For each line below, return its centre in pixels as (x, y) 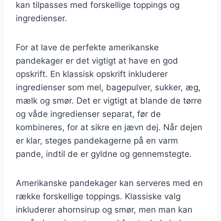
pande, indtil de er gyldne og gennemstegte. (104, 154)
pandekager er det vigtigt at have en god (97, 60)
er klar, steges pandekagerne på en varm (97, 140)
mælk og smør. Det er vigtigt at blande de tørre (109, 100)
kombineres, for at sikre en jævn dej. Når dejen (109, 127)
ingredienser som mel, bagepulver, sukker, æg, (108, 87)
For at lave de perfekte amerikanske (87, 47)
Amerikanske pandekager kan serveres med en (109, 183)
